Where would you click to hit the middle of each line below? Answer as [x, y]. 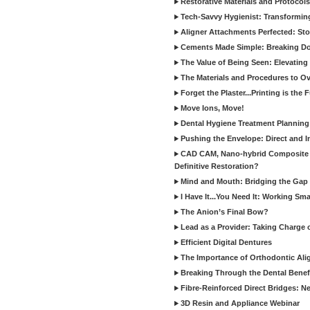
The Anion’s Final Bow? [225, 212]
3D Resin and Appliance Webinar [240, 303]
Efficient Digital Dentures [226, 242]
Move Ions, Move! [212, 108]
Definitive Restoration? [217, 166]
